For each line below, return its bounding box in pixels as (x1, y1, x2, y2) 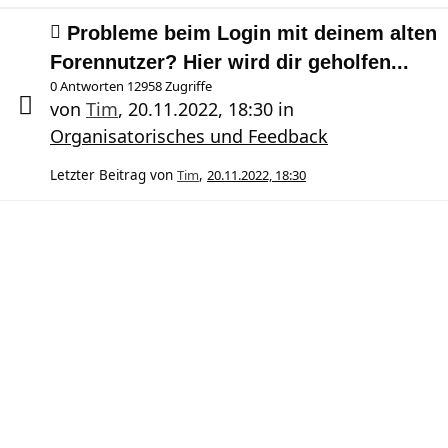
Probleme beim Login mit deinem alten (67, 22, 437, 44)
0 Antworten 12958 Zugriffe (50, 77, 212, 95)
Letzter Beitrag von (50, 166, 173, 184)
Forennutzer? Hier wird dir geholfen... (50, 51, 409, 73)
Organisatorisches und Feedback (50, 124, 328, 148)
